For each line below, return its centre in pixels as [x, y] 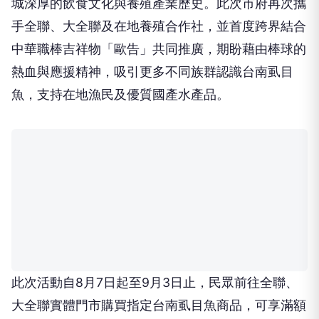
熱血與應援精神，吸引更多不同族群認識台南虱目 [152, 72]
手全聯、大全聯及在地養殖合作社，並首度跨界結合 [159, 26]
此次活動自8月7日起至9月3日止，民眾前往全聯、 [155, 283]
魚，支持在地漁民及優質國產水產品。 [120, 95]
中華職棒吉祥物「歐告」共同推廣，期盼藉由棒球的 [159, 49]
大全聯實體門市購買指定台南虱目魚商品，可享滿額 [159, 305]
